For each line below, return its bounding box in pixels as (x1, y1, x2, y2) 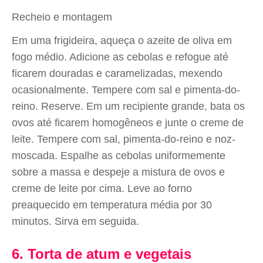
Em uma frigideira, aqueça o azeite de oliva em (12, 35, 232, 46)
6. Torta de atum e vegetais (12, 246, 191, 262)
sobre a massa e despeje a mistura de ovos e (12, 166, 225, 178)
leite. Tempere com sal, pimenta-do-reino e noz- (12, 133, 235, 145)
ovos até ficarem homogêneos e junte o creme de (12, 117, 244, 129)
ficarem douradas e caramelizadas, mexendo (12, 68, 222, 79)
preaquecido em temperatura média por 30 (12, 199, 212, 211)
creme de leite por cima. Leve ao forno (12, 183, 192, 194)
